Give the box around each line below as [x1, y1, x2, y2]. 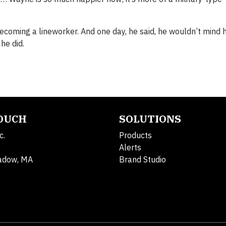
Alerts [119, 142, 141, 153]
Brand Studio [119, 154, 166, 165]
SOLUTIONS [119, 112, 181, 126]
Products [119, 130, 152, 141]
